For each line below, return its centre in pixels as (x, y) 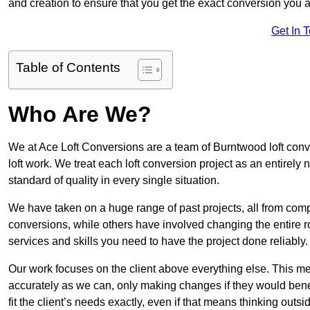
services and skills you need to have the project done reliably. (158, 241)
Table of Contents (68, 68)
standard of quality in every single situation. (114, 181)
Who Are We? (80, 115)
